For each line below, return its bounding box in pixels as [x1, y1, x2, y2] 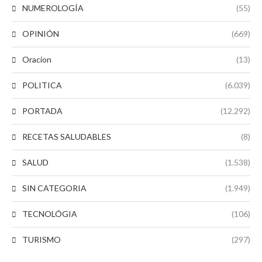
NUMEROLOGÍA [22, 3, 84, 13]
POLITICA [22, 80, 62, 90]
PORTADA [22, 106, 63, 116]
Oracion [22, 54, 51, 64]
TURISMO [22, 235, 61, 244]
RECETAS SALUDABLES [22, 132, 111, 142]
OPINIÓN [22, 29, 59, 39]
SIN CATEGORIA [22, 183, 87, 193]
